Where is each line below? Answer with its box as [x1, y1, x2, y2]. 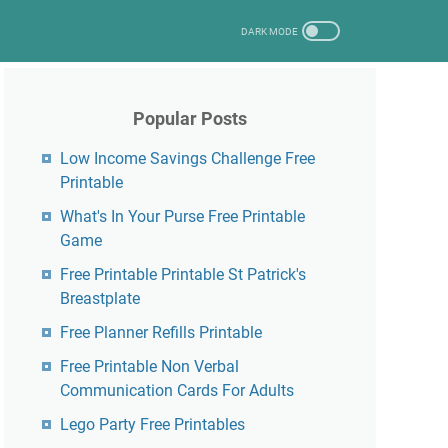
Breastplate [60, 289, 140, 308]
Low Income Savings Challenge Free [60, 149, 315, 168]
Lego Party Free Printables [60, 415, 245, 434]
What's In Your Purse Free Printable [60, 207, 305, 226]
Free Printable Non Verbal [60, 357, 239, 376]
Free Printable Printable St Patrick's [60, 265, 306, 284]
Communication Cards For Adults [60, 381, 294, 400]
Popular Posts [133, 108, 247, 129]
